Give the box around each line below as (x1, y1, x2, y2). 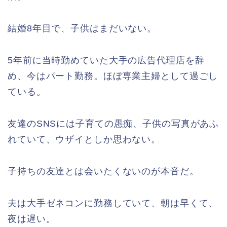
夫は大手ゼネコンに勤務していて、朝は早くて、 (8, 198, 218, 208)
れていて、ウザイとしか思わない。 (8, 134, 161, 144)
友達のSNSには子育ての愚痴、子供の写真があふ (8, 118, 219, 129)
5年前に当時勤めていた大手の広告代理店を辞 (8, 55, 205, 65)
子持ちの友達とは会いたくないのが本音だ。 (8, 166, 199, 176)
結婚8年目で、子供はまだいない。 (8, 23, 157, 33)
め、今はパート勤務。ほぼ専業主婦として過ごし (8, 70, 218, 81)
